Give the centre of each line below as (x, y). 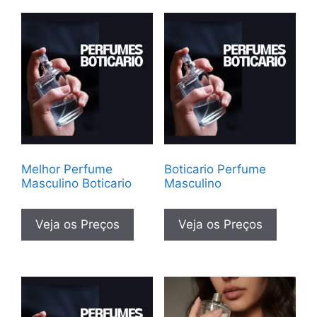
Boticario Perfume (215, 169)
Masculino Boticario (76, 184)
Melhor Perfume (67, 169)
